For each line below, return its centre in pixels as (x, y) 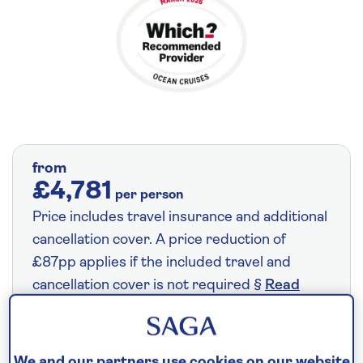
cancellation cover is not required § (149, 285)
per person (149, 195)
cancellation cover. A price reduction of (159, 240)
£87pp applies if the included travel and (162, 263)
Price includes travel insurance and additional (180, 217)
